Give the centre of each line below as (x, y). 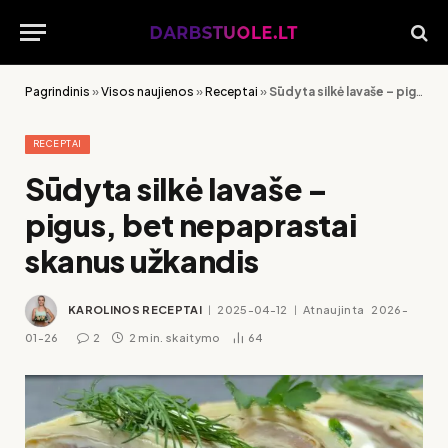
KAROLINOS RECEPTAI (135, 309)
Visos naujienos (147, 91)
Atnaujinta (333, 309)
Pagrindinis (57, 91)
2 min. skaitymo (174, 337)
